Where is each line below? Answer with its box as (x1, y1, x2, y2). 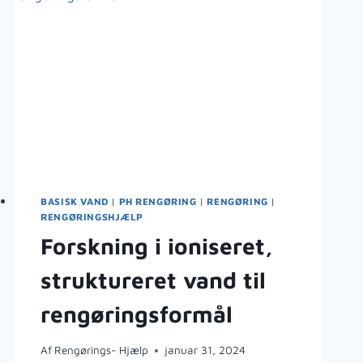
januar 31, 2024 (164, 344, 246, 357)
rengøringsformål (41, 300, 233, 327)
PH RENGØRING (118, 195, 197, 207)
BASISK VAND (41, 195, 109, 207)
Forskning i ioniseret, (41, 232, 274, 259)
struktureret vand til (41, 266, 267, 293)
